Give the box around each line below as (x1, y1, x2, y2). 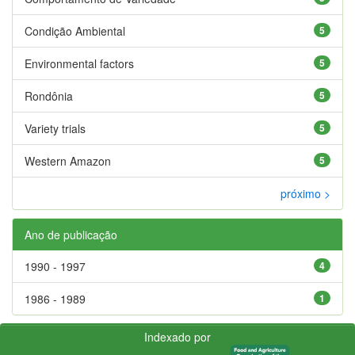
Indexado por (144, 328, 211, 345)
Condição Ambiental (25, 22, 125, 39)
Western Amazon (25, 152, 111, 169)
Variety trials (25, 120, 86, 136)
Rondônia (25, 87, 73, 104)
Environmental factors (25, 55, 134, 71)
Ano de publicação (25, 226, 117, 242)
